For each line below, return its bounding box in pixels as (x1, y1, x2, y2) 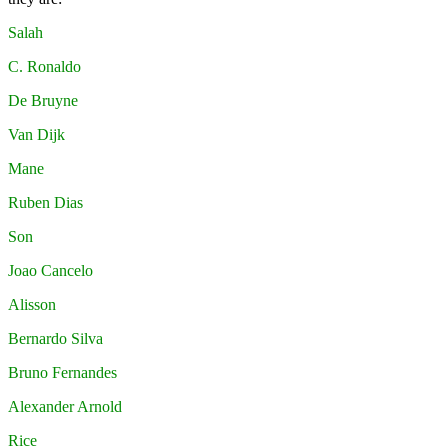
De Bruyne (8, 91, 78, 109)
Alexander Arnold (8, 397, 122, 415)
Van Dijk (8, 125, 65, 143)
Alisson (8, 295, 56, 313)
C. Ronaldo (8, 57, 81, 75)
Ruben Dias (8, 193, 83, 211)
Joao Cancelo (8, 261, 93, 279)
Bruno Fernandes (8, 363, 117, 381)
